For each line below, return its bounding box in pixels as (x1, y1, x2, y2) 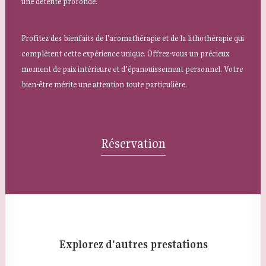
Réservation (100, 135, 166, 151)
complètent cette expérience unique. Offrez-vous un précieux (21, 48, 229, 59)
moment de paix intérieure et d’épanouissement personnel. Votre (21, 64, 243, 74)
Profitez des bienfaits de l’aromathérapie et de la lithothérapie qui (21, 33, 244, 43)
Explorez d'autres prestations (58, 237, 208, 251)
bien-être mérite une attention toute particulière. (21, 79, 187, 90)
